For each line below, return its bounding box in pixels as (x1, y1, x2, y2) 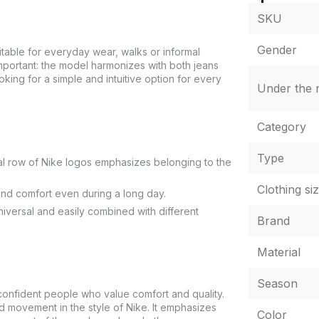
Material (256, 245, 300, 259)
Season (256, 276, 298, 291)
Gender (256, 43, 297, 57)
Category (256, 120, 306, 134)
